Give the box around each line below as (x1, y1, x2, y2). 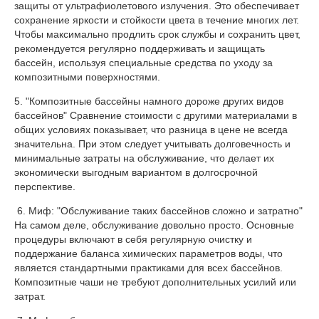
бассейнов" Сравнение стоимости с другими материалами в (14, 109, 297, 121)
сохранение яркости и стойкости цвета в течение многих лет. (14, 14, 299, 26)
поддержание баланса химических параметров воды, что (14, 247, 283, 259)
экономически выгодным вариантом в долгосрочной (14, 166, 258, 178)
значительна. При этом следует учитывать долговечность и (14, 137, 291, 150)
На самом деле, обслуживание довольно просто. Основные (14, 219, 294, 231)
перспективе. (14, 180, 78, 192)
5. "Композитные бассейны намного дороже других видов (14, 95, 283, 107)
